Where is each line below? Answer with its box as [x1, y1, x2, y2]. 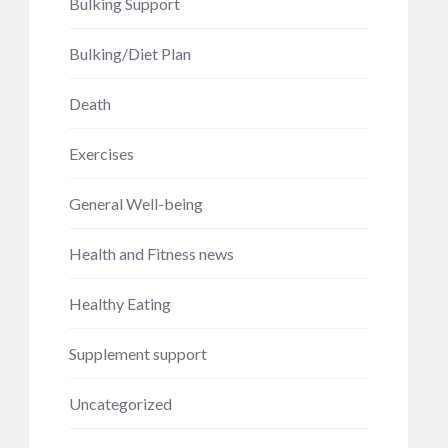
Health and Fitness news [68, 244, 234, 263]
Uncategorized [68, 394, 172, 413]
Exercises [68, 144, 134, 163]
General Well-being [68, 194, 203, 213]
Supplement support [68, 344, 207, 363]
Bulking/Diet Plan [68, 44, 191, 63]
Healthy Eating [68, 294, 171, 313]
